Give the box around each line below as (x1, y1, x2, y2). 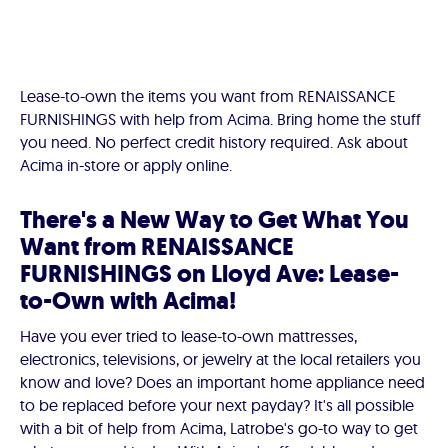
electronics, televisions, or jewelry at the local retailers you (20, 349, 421, 369)
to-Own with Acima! (20, 285, 236, 317)
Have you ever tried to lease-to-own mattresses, (20, 326, 357, 346)
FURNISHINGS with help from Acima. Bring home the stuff (20, 109, 421, 129)
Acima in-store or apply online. (20, 155, 232, 175)
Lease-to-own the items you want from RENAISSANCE (20, 86, 396, 106)
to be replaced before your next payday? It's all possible (20, 395, 414, 415)
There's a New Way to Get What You (20, 204, 409, 236)
